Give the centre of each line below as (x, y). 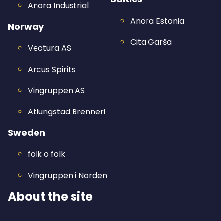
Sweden (27, 132)
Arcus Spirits (52, 69)
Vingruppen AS (56, 91)
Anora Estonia (157, 21)
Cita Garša (151, 42)
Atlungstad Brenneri (66, 112)
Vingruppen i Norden (67, 175)
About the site (50, 197)
